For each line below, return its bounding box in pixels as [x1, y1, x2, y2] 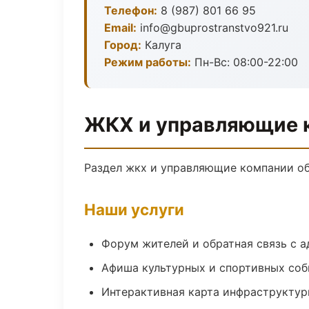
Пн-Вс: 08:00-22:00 [191, 55, 298, 69]
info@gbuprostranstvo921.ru [137, 21, 288, 34]
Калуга [141, 38, 181, 52]
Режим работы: [104, 55, 191, 69]
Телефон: [104, 3, 157, 17]
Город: [104, 38, 141, 52]
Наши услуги [84, 200, 184, 219]
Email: [104, 21, 137, 34]
